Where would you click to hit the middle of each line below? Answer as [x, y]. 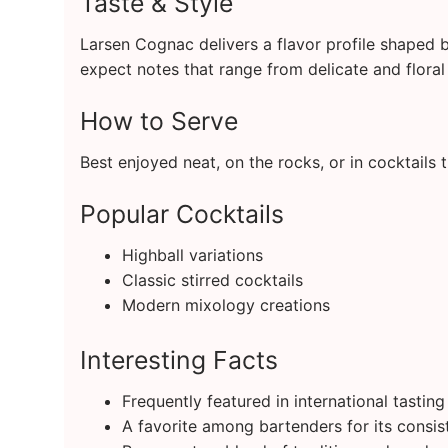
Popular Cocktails [182, 213]
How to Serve [159, 120]
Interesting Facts [179, 360]
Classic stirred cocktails [212, 280]
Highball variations [192, 255]
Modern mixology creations [225, 305]
